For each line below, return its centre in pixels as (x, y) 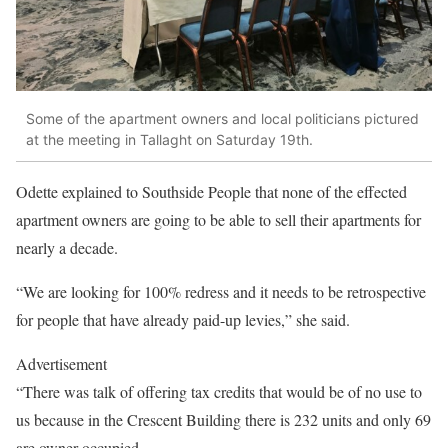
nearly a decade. (67, 247)
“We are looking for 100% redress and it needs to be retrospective (221, 291)
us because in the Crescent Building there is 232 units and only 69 (223, 419)
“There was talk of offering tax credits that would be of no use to (219, 391)
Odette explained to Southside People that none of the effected (211, 191)
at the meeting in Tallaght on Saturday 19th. (169, 140)
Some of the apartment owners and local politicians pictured (222, 119)
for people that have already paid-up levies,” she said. (183, 319)
